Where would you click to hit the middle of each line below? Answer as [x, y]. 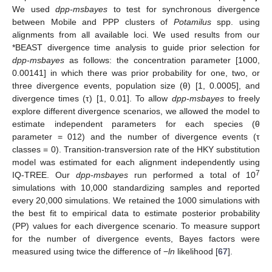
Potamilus [192, 22]
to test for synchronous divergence [184, 9]
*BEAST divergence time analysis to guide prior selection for [136, 48]
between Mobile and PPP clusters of [93, 22]
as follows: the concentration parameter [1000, [162, 60]
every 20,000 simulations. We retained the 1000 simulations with [136, 201]
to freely [242, 99]
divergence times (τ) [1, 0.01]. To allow [92, 99]
